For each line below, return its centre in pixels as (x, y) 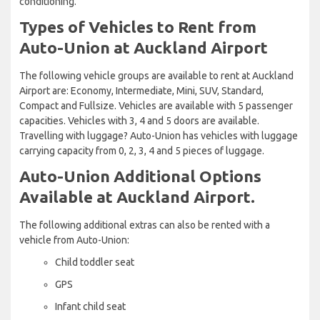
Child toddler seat (95, 262)
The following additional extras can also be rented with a (145, 225)
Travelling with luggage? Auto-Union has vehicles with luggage (159, 135)
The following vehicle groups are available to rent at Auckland (156, 75)
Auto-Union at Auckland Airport (144, 47)
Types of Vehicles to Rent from (138, 26)
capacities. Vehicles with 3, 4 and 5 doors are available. (139, 120)
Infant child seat (90, 306)
